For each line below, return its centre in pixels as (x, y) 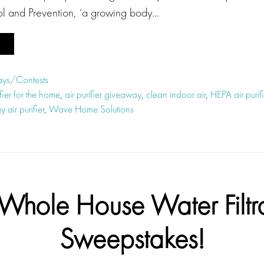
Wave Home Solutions (91, 109)
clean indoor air (176, 94)
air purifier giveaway (103, 94)
